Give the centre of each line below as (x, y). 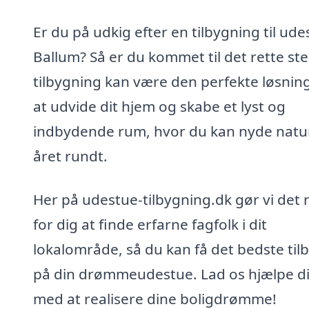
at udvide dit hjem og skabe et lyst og (159, 106)
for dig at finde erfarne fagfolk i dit (150, 225)
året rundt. (70, 156)
